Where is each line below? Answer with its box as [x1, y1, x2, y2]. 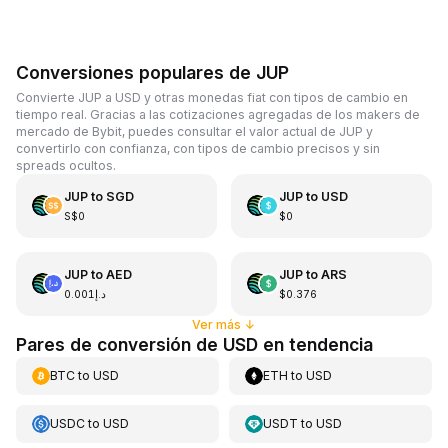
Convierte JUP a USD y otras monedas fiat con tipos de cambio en [16, 89, 408, 105]
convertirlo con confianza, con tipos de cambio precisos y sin [16, 140, 380, 156]
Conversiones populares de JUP [16, 62, 289, 83]
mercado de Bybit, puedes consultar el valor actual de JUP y [16, 123, 373, 139]
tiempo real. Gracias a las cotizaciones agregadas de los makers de [16, 106, 420, 122]
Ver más [192, 316, 241, 332]
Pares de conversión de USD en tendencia [16, 333, 373, 355]
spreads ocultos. [16, 157, 116, 173]
